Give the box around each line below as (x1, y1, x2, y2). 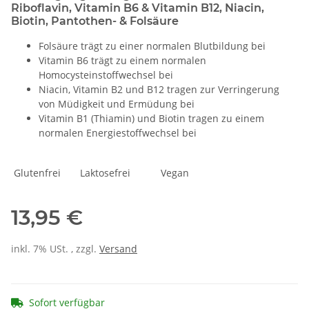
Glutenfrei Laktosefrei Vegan (11, 166, 189, 180)
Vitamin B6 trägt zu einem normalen (39, 54, 206, 68)
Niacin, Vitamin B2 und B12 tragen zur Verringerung (39, 83, 279, 97)
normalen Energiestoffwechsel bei (39, 126, 227, 140)
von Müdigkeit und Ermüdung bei (39, 97, 195, 111)
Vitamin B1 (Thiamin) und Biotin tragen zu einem (39, 112, 264, 126)
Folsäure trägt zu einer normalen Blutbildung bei (39, 39, 266, 53)
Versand (99, 242, 137, 256)
